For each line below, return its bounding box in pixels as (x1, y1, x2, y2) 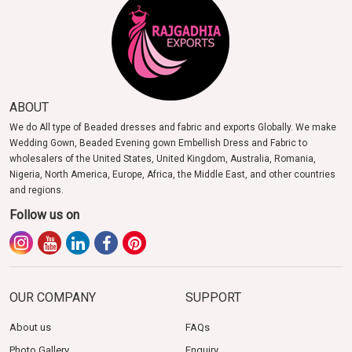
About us (9, 321, 51, 333)
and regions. (9, 184, 64, 196)
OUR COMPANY (9, 289, 96, 305)
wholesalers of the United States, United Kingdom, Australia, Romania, (9, 152, 316, 164)
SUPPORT (185, 289, 241, 305)
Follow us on (9, 207, 79, 222)
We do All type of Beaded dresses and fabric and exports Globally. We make (9, 121, 336, 133)
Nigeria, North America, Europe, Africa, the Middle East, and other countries (9, 168, 335, 180)
